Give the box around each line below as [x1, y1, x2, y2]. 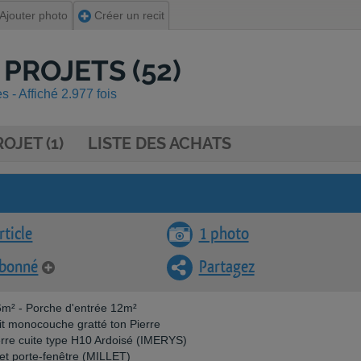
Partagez [198, 259, 255, 276]
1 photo [198, 226, 249, 243]
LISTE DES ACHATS [88, 134, 231, 153]
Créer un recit [91, 9, 164, 22]
